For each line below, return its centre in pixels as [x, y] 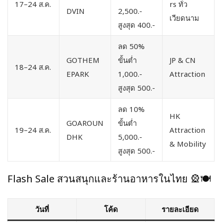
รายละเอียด [180, 209]
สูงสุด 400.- [137, 25]
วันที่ [42, 209]
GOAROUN [85, 123]
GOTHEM [83, 60]
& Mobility [188, 144]
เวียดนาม [184, 18]
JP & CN [183, 60]
